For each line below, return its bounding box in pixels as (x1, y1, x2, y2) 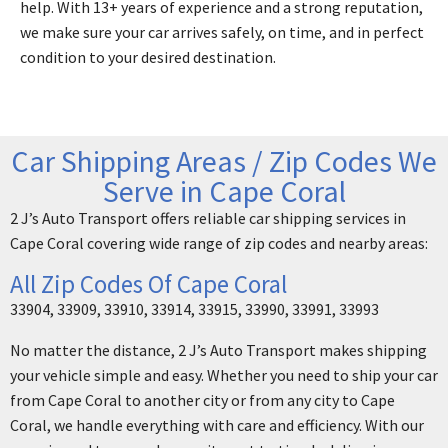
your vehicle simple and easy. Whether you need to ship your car (10, 365, 438, 386)
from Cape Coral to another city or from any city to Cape (10, 390, 395, 411)
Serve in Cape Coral (102, 172, 346, 211)
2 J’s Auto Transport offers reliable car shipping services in (10, 208, 406, 229)
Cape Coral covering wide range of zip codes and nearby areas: (10, 233, 428, 254)
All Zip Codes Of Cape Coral (10, 268, 287, 301)
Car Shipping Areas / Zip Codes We (11, 142, 437, 181)
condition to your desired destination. (20, 47, 276, 68)
